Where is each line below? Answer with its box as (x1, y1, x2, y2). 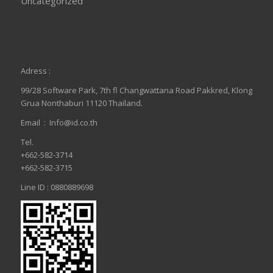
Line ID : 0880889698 (20, 181, 93, 193)
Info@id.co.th (49, 116, 97, 128)
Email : (20, 116, 49, 128)
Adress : (20, 65, 51, 76)
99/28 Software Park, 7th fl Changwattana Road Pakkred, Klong (20, 84, 252, 96)
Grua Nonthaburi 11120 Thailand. (20, 97, 143, 108)
